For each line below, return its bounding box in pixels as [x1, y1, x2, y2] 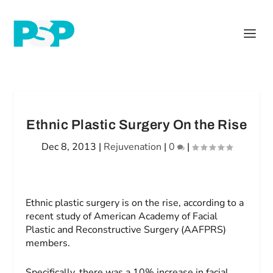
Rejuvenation [103, 140, 161, 154]
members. [26, 236, 71, 250]
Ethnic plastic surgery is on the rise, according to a [26, 196, 244, 210]
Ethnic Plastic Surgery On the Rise [26, 118, 247, 132]
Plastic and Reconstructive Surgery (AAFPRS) [26, 223, 227, 236]
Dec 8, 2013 [41, 140, 96, 154]
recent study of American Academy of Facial [26, 210, 218, 223]
